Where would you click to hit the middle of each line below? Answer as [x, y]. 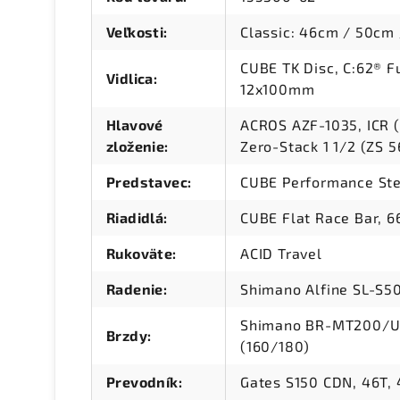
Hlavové [135, 125]
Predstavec [147, 182]
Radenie [135, 289]
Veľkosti [135, 32]
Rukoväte [140, 254]
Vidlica [130, 79]
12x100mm [278, 89]
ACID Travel [281, 254]
